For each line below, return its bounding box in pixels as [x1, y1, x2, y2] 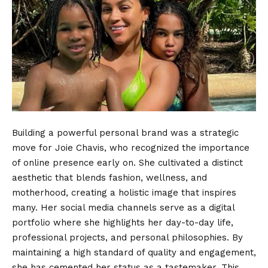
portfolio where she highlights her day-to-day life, [12, 217, 233, 228]
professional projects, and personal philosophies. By [12, 232, 243, 243]
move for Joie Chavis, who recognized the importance [12, 142, 249, 153]
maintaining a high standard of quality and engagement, [12, 246, 256, 258]
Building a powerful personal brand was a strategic [12, 127, 239, 138]
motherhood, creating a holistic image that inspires [12, 187, 236, 198]
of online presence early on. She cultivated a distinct [12, 157, 243, 168]
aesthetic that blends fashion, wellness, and [12, 172, 207, 183]
